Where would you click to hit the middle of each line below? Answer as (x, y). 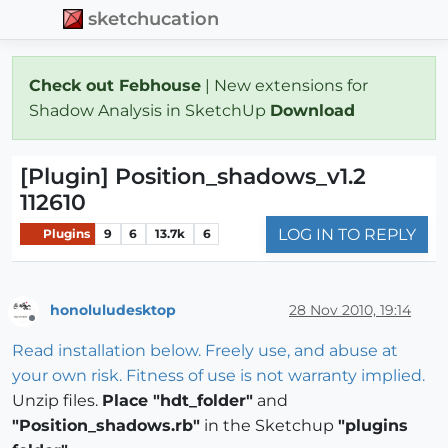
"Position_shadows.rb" (106, 426)
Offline (50, 327)
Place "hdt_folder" (177, 401)
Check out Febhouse (115, 85)
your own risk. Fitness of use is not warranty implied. (218, 376)
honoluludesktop (113, 310)
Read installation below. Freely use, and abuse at (205, 351)
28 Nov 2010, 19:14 (350, 310)
